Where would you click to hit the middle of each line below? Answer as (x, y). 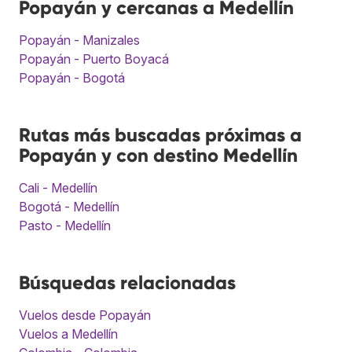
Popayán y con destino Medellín (158, 155)
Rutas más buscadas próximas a (160, 134)
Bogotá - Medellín (69, 206)
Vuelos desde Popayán (85, 315)
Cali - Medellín (58, 187)
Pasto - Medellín (65, 225)
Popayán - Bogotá (72, 77)
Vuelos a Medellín (68, 334)
